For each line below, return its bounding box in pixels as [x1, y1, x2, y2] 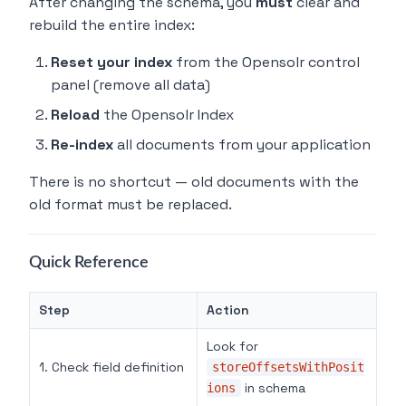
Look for [207, 338, 258, 355]
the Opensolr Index [100, 105, 234, 125]
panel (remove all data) [51, 75, 210, 95]
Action [207, 302, 249, 319]
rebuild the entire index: [29, 15, 195, 35]
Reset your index [51, 53, 172, 72]
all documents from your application [113, 135, 371, 155]
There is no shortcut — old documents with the [29, 172, 359, 192]
